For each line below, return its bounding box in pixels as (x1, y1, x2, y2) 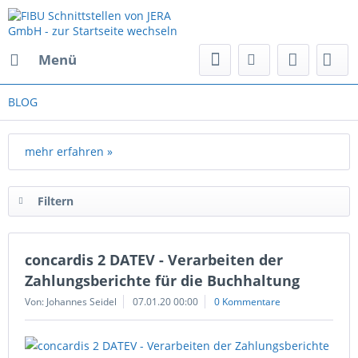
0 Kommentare (214, 295, 280, 308)
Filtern (38, 193, 74, 209)
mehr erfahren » (25, 144, 113, 159)
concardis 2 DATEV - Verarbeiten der (25, 250, 283, 269)
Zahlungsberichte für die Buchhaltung (25, 271, 300, 290)
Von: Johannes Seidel (25, 295, 117, 308)
